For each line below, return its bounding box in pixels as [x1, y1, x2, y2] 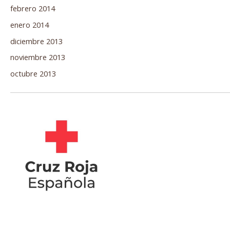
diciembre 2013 [10, 35, 63, 46]
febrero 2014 [10, 3, 55, 13]
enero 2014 [10, 19, 49, 30]
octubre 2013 [10, 68, 56, 79]
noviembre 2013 [10, 52, 65, 63]
